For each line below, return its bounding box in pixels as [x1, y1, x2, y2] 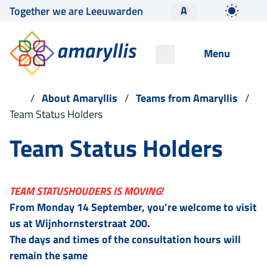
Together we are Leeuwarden [10, 2, 143, 19]
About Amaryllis [41, 90, 117, 107]
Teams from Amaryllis [135, 90, 238, 107]
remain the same [10, 247, 88, 264]
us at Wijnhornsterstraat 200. [10, 215, 150, 232]
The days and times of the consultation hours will [10, 231, 241, 248]
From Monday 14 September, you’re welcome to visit [10, 199, 257, 216]
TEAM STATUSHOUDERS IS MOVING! [10, 183, 163, 200]
